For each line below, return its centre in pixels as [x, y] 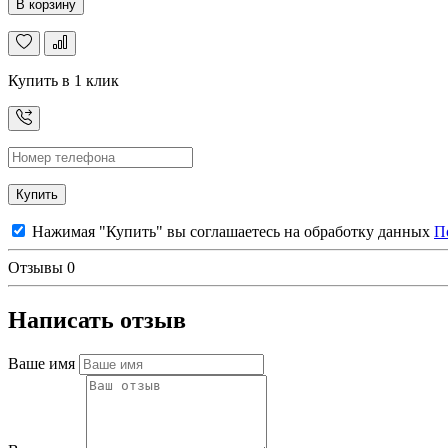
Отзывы [37, 268]
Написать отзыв [97, 320]
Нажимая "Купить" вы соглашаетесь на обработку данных [231, 232]
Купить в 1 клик [63, 81]
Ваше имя [41, 364]
